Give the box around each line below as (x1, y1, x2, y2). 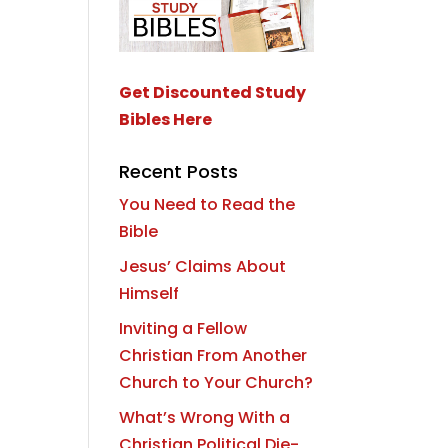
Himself (119, 281, 180, 305)
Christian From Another (119, 343, 308, 367)
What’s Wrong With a (119, 405, 291, 429)
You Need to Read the (119, 192, 296, 216)
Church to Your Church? (119, 370, 314, 394)
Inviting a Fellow (119, 316, 248, 340)
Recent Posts (119, 158, 239, 184)
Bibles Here (119, 107, 213, 131)
